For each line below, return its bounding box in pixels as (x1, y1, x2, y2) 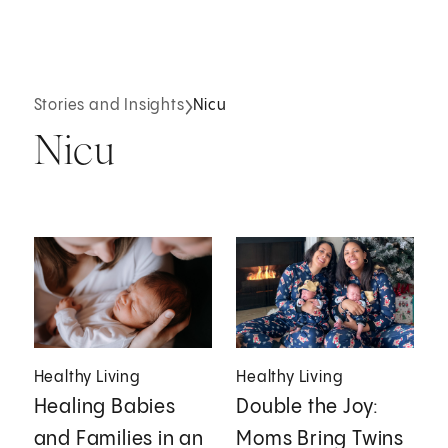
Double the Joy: (236, 397, 380, 419)
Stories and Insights (33, 97, 185, 115)
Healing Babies (33, 397, 176, 419)
